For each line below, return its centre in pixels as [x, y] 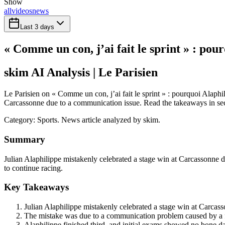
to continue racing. [33, 168]
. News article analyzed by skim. [109, 120]
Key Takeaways [36, 187]
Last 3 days [37, 27]
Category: [21, 120]
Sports [47, 120]
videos [22, 11]
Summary [25, 139]
